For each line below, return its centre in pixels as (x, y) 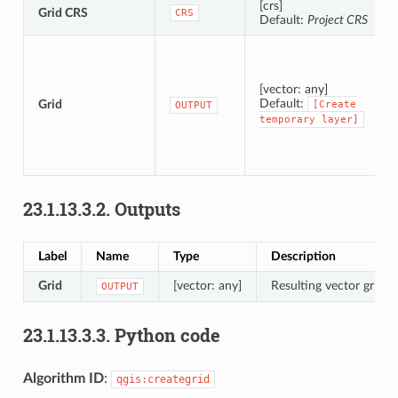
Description (303, 257)
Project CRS (337, 20)
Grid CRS (63, 13)
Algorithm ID (63, 379)
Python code (167, 335)
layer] (340, 120)
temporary (287, 120)
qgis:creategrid (163, 380)
